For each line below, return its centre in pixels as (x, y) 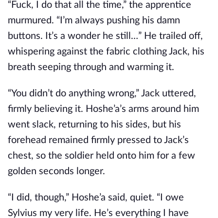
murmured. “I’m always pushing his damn (94, 20)
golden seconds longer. (56, 171)
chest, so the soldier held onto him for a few (101, 156)
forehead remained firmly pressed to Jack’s (98, 140)
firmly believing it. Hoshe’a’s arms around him (103, 109)
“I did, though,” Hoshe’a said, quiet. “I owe (96, 198)
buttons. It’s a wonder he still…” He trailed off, (105, 36)
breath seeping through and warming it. (91, 67)
